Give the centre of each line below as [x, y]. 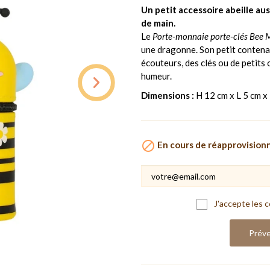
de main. [158, 23]
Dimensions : [168, 95]
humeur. [156, 76]
